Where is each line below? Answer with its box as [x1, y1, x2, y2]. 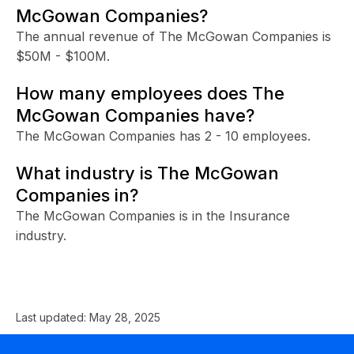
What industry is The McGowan [16, 162, 279, 183]
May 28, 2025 [89, 310, 160, 324]
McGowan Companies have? [16, 104, 254, 126]
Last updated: [16, 310, 89, 324]
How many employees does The [16, 82, 284, 104]
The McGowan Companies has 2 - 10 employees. [16, 127, 311, 144]
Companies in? [16, 184, 138, 205]
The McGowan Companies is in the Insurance [16, 207, 290, 224]
